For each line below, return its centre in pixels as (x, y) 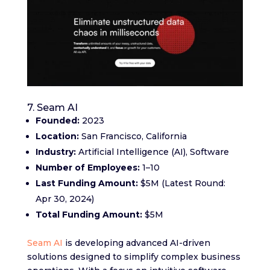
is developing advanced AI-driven (136, 243)
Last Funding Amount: (86, 183)
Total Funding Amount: (89, 214)
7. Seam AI (52, 107)
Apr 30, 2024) (64, 199)
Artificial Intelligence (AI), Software (152, 152)
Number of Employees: (87, 167)
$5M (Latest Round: (181, 183)
